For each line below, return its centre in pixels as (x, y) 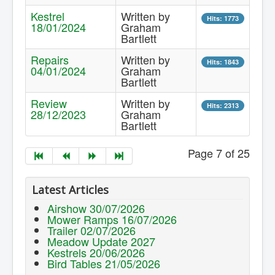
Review (49, 103)
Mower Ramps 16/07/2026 (112, 219)
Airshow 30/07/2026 (96, 208)
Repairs (50, 60)
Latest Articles (70, 190)
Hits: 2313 (223, 106)
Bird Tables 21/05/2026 (104, 264)
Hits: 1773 (223, 18)
